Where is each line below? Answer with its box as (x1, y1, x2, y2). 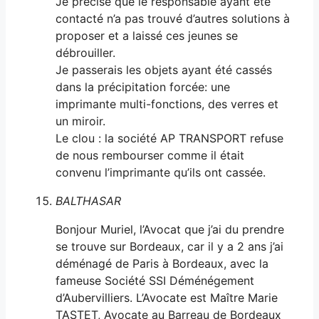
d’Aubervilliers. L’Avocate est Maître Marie (56, 290, 278, 305)
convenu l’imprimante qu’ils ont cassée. (56, 164, 266, 179)
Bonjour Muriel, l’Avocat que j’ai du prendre (56, 221, 284, 236)
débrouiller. (56, 45, 115, 60)
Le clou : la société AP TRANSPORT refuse (56, 130, 283, 145)
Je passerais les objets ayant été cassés (56, 62, 272, 77)
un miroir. (56, 113, 105, 128)
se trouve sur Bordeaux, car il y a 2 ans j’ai (56, 239, 283, 253)
